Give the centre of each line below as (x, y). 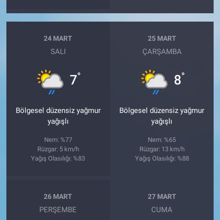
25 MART (162, 38)
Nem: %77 (58, 140)
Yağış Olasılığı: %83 (58, 159)
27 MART (162, 196)
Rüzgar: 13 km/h (162, 149)
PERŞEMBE (58, 210)
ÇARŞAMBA (162, 52)
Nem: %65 (162, 140)
